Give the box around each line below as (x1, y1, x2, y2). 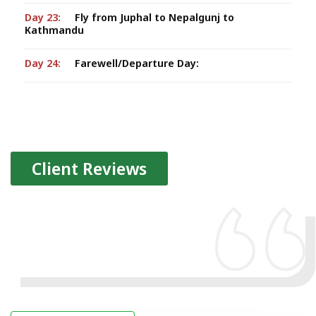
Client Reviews (32, 157, 147, 181)
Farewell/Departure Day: (75, 56, 199, 71)
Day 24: (25, 56, 61, 71)
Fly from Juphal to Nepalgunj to (75, 10, 234, 25)
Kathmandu (25, 23, 84, 37)
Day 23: (25, 10, 61, 25)
